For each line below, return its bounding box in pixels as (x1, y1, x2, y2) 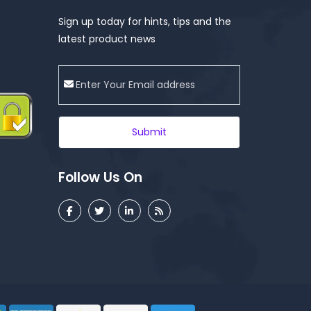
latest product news (58, 32, 155, 46)
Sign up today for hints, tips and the (58, 15, 231, 28)
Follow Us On (58, 168, 142, 187)
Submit (131, 125, 167, 139)
